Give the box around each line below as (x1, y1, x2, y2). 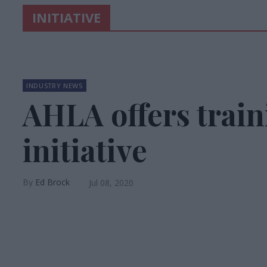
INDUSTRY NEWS (26, 81, 83, 90)
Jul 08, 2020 (89, 177, 133, 188)
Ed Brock (35, 176, 70, 188)
